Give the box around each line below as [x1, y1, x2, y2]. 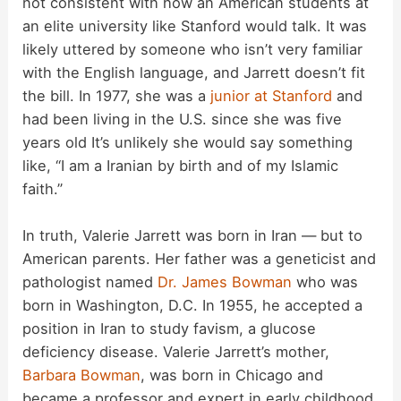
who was [292, 273, 359, 292]
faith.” [22, 180, 64, 199]
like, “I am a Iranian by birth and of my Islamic [22, 157, 339, 175]
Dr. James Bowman [158, 273, 293, 292]
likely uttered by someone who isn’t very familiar [22, 40, 363, 59]
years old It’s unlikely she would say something [22, 133, 354, 152]
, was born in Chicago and [141, 366, 324, 385]
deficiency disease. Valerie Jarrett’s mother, [22, 343, 330, 362]
